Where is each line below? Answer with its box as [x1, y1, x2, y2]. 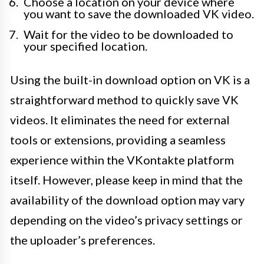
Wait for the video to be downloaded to [24, 27, 233, 42]
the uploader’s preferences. [10, 233, 155, 247]
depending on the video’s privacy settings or [10, 213, 243, 227]
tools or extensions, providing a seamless [10, 133, 226, 147]
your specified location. [24, 39, 147, 54]
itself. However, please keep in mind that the [10, 173, 243, 187]
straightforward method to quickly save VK [10, 93, 239, 107]
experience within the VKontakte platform [10, 153, 234, 167]
